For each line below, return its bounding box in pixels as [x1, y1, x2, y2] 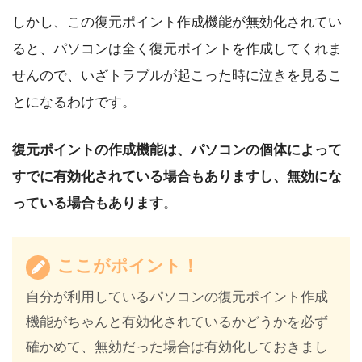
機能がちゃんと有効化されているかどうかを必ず [26, 314, 329, 330]
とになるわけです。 [12, 94, 136, 110]
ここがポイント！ [53, 256, 200, 276]
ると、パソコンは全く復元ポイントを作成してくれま [12, 40, 342, 57]
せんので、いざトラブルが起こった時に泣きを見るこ [12, 67, 342, 83]
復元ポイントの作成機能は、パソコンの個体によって [12, 141, 342, 158]
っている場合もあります [12, 195, 163, 211]
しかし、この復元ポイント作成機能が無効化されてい [12, 14, 342, 30]
